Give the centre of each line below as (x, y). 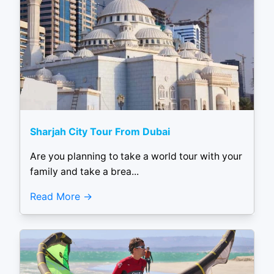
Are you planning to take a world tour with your (136, 157)
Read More (55, 197)
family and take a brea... (84, 172)
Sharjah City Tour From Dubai (100, 131)
